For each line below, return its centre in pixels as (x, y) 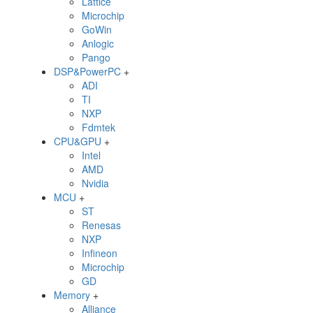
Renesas (101, 225)
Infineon (100, 253)
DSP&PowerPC (87, 71)
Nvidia (95, 183)
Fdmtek (99, 127)
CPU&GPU (78, 141)
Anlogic (98, 43)
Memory (72, 295)
